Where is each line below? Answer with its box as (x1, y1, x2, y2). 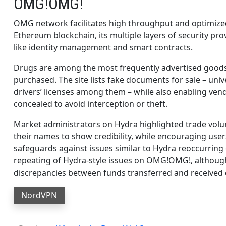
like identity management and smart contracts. (14, 41, 193, 53)
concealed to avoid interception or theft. (14, 98, 167, 109)
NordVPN (21, 189, 57, 201)
